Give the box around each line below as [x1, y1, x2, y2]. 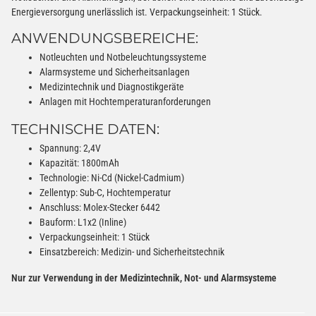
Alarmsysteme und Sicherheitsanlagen [39, 66, 190, 78]
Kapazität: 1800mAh [39, 157, 119, 169]
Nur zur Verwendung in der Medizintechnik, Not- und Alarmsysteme [11, 272, 276, 284]
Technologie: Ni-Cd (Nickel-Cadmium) [39, 171, 184, 183]
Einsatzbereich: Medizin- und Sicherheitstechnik [39, 245, 224, 257]
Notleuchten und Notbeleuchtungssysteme [39, 51, 207, 63]
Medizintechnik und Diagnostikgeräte [39, 80, 184, 92]
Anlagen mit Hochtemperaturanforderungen [39, 95, 211, 107]
